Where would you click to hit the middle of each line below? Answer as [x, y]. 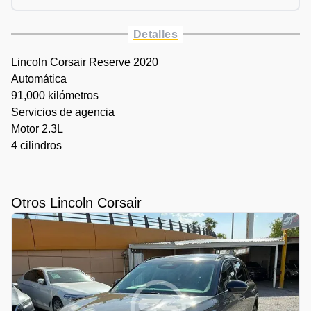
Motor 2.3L [37, 128]
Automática [39, 78]
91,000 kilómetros [55, 95]
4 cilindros [36, 145]
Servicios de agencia [63, 112]
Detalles [155, 34]
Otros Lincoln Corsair [76, 202]
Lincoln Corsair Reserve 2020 [85, 62]
